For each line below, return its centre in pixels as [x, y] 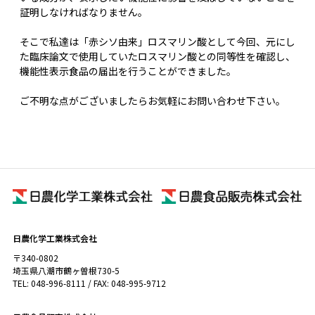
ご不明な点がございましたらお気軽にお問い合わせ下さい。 [152, 101]
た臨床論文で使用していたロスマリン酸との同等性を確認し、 [157, 57]
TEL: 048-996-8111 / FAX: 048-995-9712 [89, 283]
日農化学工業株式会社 [54, 238]
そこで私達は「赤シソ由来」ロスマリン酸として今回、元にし [157, 42]
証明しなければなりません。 [83, 12]
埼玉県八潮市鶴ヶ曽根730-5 [66, 270]
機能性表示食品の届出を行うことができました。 [128, 71]
